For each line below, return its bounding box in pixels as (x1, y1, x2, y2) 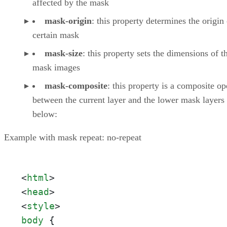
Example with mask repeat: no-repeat (4, 132, 141, 143)
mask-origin (45, 16, 92, 26)
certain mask (32, 30, 79, 41)
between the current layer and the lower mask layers (32, 95, 224, 105)
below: (32, 109, 57, 120)
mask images (32, 62, 80, 73)
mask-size (45, 48, 83, 59)
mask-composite (45, 81, 107, 91)
